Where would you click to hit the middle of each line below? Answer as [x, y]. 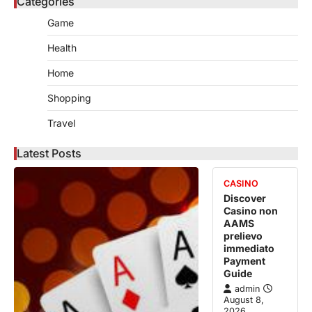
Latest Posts [49, 153]
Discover [245, 198]
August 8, [244, 299]
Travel [61, 123]
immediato [249, 248]
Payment [245, 260]
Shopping [69, 97]
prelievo [243, 235]
